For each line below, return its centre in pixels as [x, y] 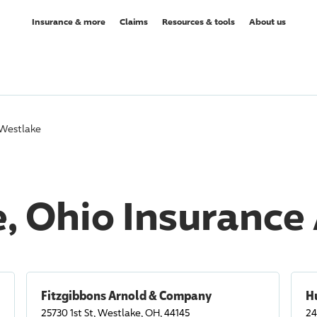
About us [267, 21]
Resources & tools [198, 21]
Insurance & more [68, 21]
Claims [133, 21]
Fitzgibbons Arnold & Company [127, 295]
